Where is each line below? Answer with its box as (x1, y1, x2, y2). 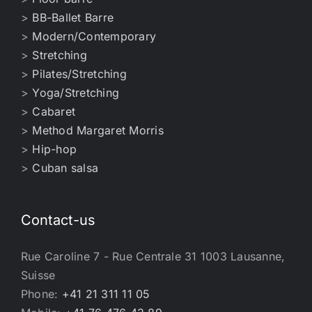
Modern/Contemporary (32, 29, 157, 43)
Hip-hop (32, 142, 77, 156)
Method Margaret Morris (32, 123, 164, 137)
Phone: (21, 287, 62, 301)
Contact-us (21, 212, 95, 228)
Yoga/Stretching (32, 86, 120, 100)
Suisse (21, 268, 56, 282)
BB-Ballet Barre (32, 10, 114, 24)
